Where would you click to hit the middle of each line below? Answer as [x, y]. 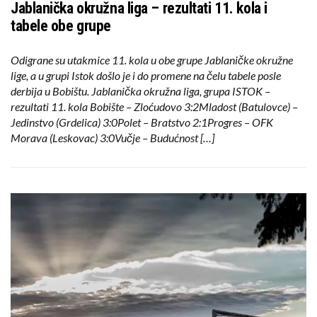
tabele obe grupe [61, 26]
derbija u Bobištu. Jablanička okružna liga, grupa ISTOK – [140, 91]
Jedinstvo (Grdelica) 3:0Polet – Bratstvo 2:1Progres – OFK [142, 122]
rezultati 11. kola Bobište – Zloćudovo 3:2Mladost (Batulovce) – [154, 107]
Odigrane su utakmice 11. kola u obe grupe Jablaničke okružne [152, 60]
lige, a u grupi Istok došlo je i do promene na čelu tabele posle [146, 76]
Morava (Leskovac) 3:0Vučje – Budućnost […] [113, 138]
